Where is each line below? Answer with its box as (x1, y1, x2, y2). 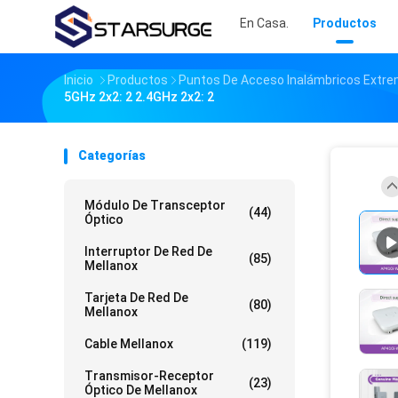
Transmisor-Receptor (84, 369, 214, 383)
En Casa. (240, 16, 289, 30)
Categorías (78, 148, 146, 163)
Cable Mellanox (84, 337, 173, 351)
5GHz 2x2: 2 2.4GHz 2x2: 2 (64, 90, 214, 104)
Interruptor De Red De (84, 244, 212, 259)
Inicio (64, 73, 93, 87)
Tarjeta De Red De (84, 291, 188, 305)
